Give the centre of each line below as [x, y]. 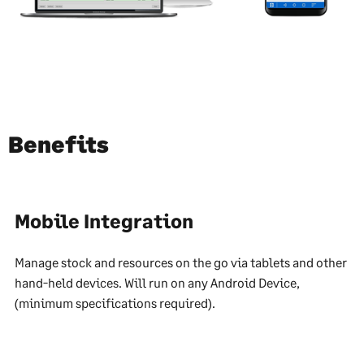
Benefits [58, 144]
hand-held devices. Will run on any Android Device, [157, 283]
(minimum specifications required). [115, 303]
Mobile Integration [104, 221]
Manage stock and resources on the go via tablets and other [181, 262]
